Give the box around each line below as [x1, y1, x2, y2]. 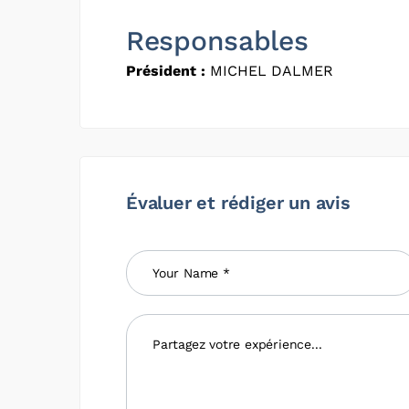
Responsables [126, 24, 309, 57]
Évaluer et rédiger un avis [126, 191, 351, 214]
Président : [126, 61, 205, 79]
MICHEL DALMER [205, 61, 333, 79]
